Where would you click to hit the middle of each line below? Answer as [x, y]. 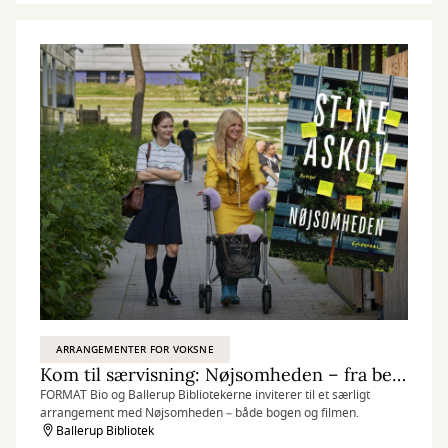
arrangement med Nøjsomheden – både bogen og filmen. [199, 413]
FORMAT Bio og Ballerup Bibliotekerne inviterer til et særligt [205, 395]
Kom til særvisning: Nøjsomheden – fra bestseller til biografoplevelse [399, 374]
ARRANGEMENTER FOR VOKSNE [135, 349]
